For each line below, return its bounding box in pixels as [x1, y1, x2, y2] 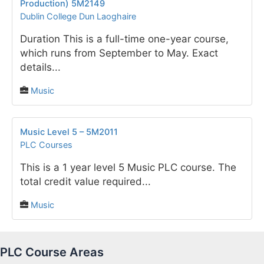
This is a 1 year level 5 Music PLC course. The [20, 161, 236, 174]
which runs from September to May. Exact [20, 47, 218, 60]
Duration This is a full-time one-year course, [20, 33, 229, 45]
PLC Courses [20, 140, 72, 150]
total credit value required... [20, 176, 151, 188]
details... [20, 61, 61, 74]
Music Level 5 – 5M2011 [20, 127, 118, 138]
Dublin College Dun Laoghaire [20, 11, 136, 22]
